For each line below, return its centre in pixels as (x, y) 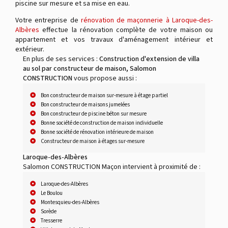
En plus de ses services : (61, 59)
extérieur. (30, 49)
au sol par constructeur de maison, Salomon (90, 68)
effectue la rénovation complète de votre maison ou (126, 30)
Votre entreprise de (48, 20)
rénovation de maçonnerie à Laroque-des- (147, 20)
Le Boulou (52, 193)
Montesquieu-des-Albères (70, 202)
